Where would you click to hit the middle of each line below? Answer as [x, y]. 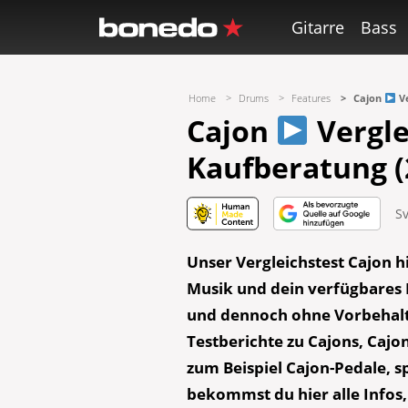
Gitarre [318, 27]
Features [311, 98]
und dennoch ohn [255, 315]
